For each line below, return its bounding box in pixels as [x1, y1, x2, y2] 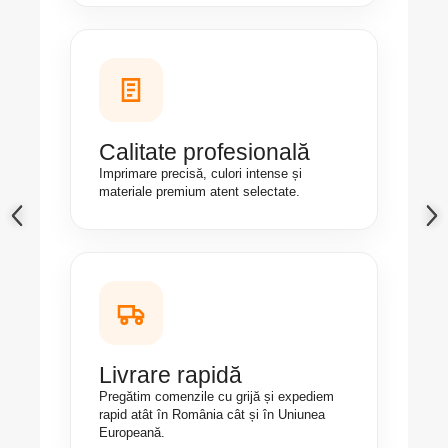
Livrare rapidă [99, 362, 242, 388]
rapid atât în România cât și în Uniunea [99, 407, 325, 422]
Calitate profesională [99, 139, 310, 165]
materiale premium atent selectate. [99, 184, 300, 199]
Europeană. [99, 425, 165, 440]
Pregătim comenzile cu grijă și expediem [99, 389, 334, 404]
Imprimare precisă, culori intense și [99, 166, 302, 181]
